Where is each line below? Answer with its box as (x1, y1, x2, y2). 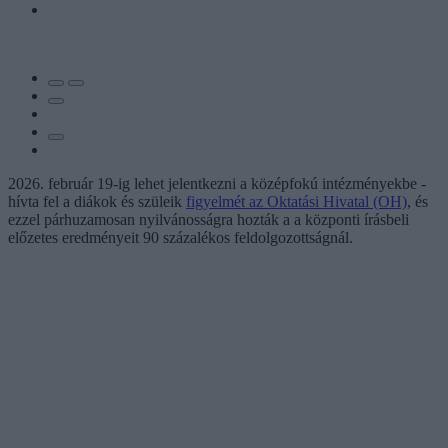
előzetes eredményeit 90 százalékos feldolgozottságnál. (8, 228, 353, 246)
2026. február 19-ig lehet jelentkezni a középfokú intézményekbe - (8, 174, 426, 192)
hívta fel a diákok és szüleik (8, 192, 186, 210)
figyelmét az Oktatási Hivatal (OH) (186, 192, 407, 210)
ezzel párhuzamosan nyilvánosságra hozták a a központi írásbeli (8, 210, 409, 228)
